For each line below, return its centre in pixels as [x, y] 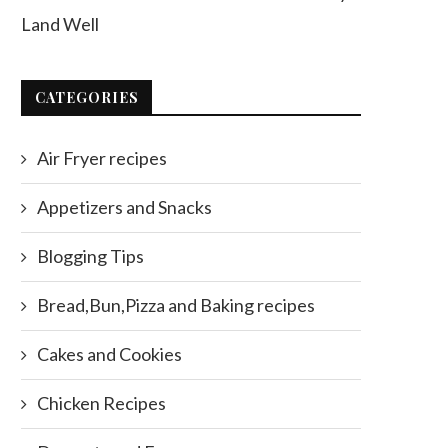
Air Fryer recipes [102, 158]
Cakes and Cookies [109, 354]
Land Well [60, 24]
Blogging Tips [90, 256]
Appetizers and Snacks [124, 207]
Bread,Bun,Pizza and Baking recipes [176, 305]
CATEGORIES [87, 98]
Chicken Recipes [101, 403]
